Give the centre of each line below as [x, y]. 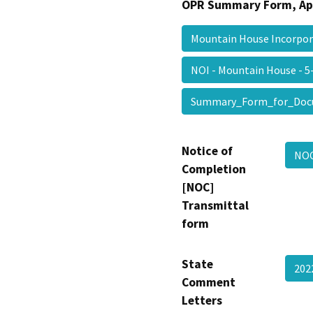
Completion [214, 169]
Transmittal [215, 206]
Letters [202, 301]
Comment [209, 283]
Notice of [207, 151]
